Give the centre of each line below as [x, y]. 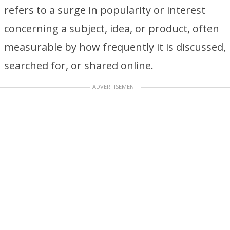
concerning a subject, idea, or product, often [112, 28]
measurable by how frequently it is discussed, [115, 47]
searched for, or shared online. [79, 65]
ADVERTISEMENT [115, 87]
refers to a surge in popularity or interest [105, 10]
